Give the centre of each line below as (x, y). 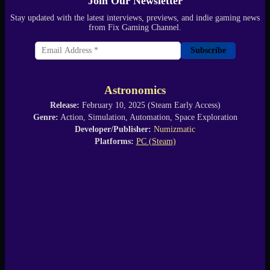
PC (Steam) (156, 141)
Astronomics (135, 90)
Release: (64, 105)
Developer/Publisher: (113, 129)
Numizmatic (174, 129)
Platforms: (114, 141)
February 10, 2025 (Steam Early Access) (150, 105)
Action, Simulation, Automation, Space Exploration (148, 117)
